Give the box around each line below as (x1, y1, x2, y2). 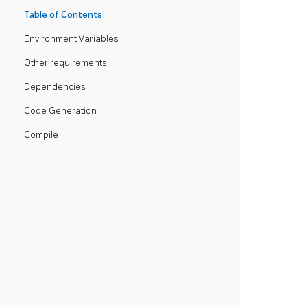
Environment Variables (24, 33, 119, 45)
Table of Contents (24, 9, 102, 21)
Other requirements (24, 57, 107, 69)
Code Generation (24, 105, 97, 116)
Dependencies (24, 81, 86, 93)
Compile (24, 129, 58, 140)
